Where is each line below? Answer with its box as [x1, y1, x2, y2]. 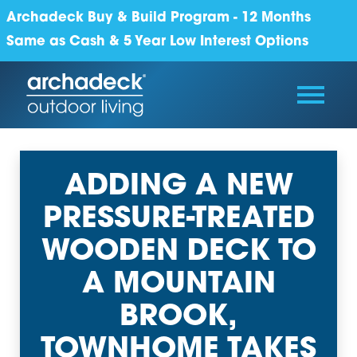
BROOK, [120, 303, 237, 333]
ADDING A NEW [64, 172, 293, 202]
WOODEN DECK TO [41, 237, 316, 268]
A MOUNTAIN [81, 270, 276, 300]
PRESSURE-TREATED [42, 205, 315, 235]
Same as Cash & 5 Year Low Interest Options [6, 36, 309, 49]
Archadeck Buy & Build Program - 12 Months [6, 12, 312, 25]
